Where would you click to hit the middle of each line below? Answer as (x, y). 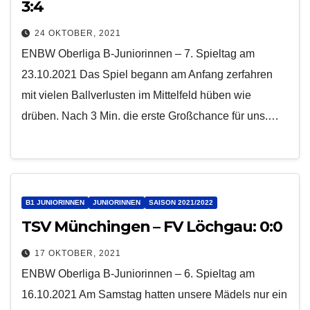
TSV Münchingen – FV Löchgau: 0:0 (152, 226)
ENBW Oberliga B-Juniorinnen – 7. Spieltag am (138, 54)
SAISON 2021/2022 (181, 202)
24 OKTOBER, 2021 (78, 34)
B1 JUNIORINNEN (55, 202)
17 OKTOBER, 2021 (78, 253)
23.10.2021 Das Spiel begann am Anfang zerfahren (147, 75)
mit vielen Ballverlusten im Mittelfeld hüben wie (136, 95)
